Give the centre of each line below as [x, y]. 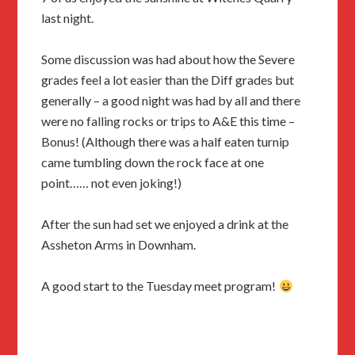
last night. [68, 18]
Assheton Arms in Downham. [119, 245]
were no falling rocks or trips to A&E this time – [168, 121]
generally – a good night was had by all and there [171, 101]
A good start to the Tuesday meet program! [160, 286]
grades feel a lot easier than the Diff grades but [168, 80]
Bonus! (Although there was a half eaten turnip [166, 142]
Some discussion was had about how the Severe [168, 59]
